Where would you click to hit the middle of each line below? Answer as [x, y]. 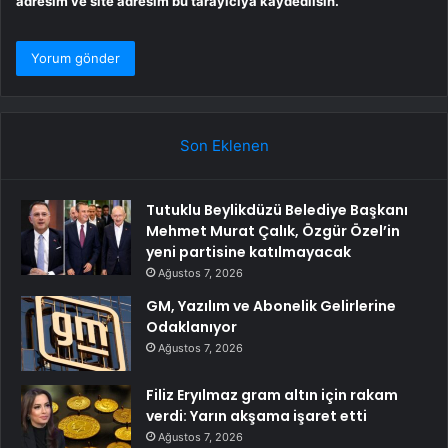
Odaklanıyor [191, 327]
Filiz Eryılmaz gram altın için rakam [272, 395]
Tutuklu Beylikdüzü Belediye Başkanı [277, 210]
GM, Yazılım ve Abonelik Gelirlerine [271, 306]
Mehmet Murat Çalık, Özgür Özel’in [273, 231]
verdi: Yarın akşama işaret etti [256, 416]
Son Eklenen [224, 146]
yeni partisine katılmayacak [248, 252]
